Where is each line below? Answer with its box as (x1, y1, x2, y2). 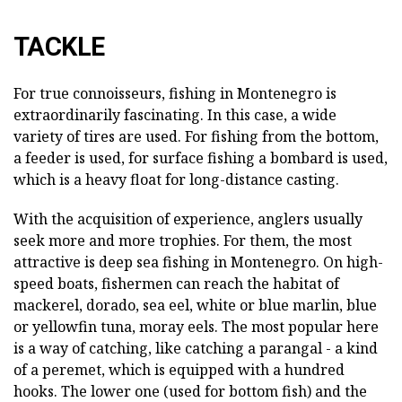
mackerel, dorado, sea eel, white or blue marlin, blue (13, 294, 377, 315)
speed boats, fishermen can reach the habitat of (13, 273, 339, 293)
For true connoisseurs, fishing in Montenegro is (13, 83, 336, 103)
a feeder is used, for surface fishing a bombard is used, (13, 147, 388, 168)
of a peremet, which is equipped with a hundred (13, 359, 345, 380)
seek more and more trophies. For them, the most (13, 230, 352, 250)
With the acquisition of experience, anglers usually (13, 208, 363, 229)
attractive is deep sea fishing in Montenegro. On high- (13, 251, 383, 272)
